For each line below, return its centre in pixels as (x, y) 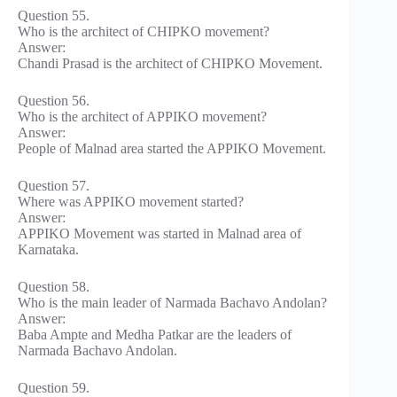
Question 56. (54, 100)
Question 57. (54, 185)
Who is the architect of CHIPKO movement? (144, 31)
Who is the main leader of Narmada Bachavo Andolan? (172, 302)
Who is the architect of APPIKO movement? (142, 116)
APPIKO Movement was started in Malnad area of (160, 233)
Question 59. (54, 387)
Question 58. (54, 286)
